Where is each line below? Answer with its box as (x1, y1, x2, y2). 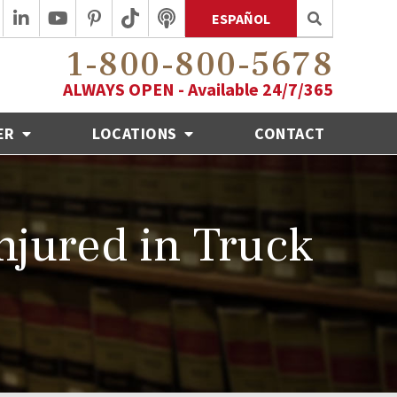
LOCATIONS (92, 122, 182, 144)
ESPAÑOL (212, 10, 270, 27)
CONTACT (254, 122, 325, 144)
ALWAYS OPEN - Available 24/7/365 (63, 77, 333, 100)
